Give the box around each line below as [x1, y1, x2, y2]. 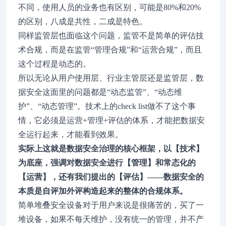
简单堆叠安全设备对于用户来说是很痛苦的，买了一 [18, 201, 204, 209]
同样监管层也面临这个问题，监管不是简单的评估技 [18, 31, 204, 40]
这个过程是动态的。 [18, 60, 91, 68]
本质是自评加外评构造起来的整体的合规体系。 [18, 187, 188, 195]
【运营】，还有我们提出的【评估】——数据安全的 [18, 173, 204, 181]
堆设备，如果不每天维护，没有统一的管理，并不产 [18, 215, 204, 223]
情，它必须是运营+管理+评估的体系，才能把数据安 [18, 116, 205, 125]
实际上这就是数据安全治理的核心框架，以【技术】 [18, 144, 204, 153]
